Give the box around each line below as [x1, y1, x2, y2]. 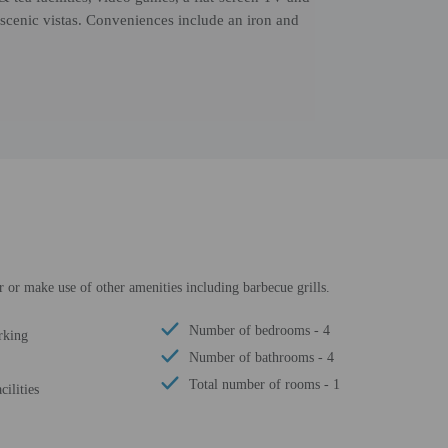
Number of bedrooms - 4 [189, 323, 330, 338]
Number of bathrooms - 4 [189, 350, 334, 365]
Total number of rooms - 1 [189, 377, 340, 392]
